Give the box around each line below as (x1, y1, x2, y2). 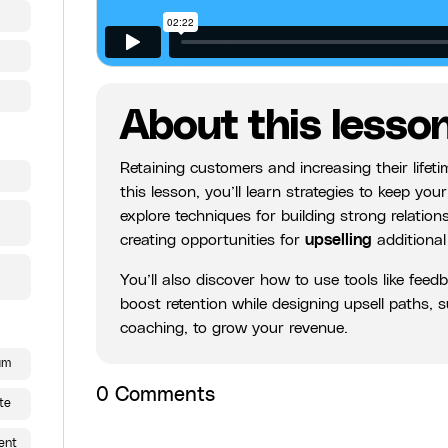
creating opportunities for (120, 231, 305, 248)
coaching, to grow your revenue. (120, 319, 348, 336)
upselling (305, 231, 372, 248)
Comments (109, 384, 215, 405)
